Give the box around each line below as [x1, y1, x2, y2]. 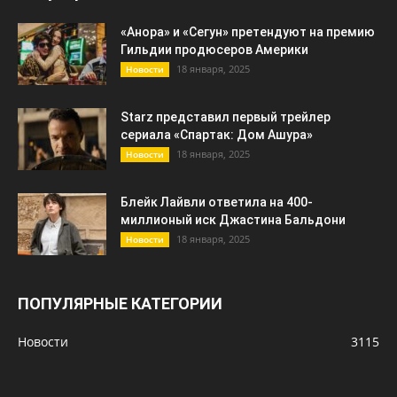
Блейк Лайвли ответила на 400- [121, 195, 313, 210]
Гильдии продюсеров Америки [121, 43, 308, 58]
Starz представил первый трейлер [121, 110, 331, 125]
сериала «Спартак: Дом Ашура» [121, 128, 313, 143]
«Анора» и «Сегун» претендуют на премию [121, 25, 375, 40]
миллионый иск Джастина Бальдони [121, 213, 346, 228]
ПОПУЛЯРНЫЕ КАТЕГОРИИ [18, 294, 222, 314]
